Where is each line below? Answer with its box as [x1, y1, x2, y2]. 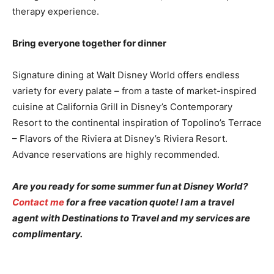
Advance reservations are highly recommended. [12, 148, 220, 160]
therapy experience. [12, 5, 104, 17]
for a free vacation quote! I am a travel [64, 196, 234, 208]
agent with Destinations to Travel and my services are [12, 212, 250, 224]
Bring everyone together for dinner [12, 37, 170, 49]
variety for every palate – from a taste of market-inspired [12, 84, 256, 97]
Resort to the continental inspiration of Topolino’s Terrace [12, 116, 262, 128]
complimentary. [12, 228, 86, 240]
